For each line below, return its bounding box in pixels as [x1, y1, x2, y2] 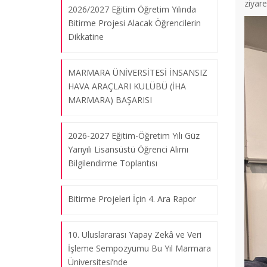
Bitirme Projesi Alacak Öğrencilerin [68, 17, 201, 29]
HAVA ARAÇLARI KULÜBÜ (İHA [68, 80, 186, 92]
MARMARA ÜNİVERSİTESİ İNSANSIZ [68, 67, 207, 78]
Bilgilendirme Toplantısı [68, 157, 157, 169]
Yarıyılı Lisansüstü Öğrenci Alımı [68, 144, 188, 155]
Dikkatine [68, 31, 104, 42]
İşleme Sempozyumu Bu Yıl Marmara [68, 243, 211, 254]
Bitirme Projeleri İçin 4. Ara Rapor [68, 193, 196, 204]
